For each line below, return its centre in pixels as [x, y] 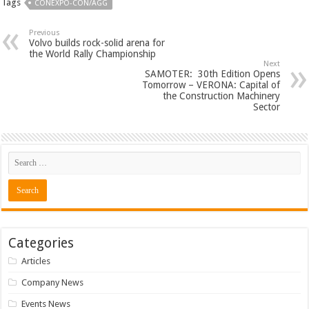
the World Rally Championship [93, 54]
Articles [36, 261]
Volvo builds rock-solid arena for [97, 43]
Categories [41, 243]
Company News [53, 283]
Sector [266, 107]
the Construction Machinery [221, 96]
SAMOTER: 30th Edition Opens [212, 74]
